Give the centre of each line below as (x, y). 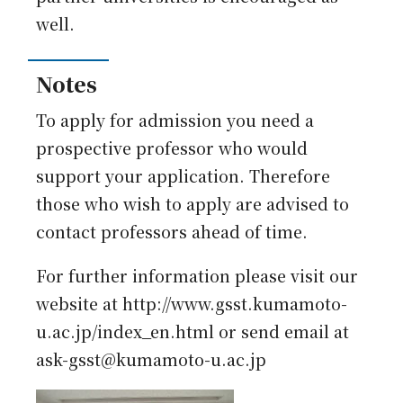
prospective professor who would (172, 148)
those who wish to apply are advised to (193, 204)
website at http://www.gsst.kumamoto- (192, 304)
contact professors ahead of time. (172, 232)
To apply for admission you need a (175, 121)
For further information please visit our (197, 276)
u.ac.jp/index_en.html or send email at (193, 332)
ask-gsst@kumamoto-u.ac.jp (152, 360)
